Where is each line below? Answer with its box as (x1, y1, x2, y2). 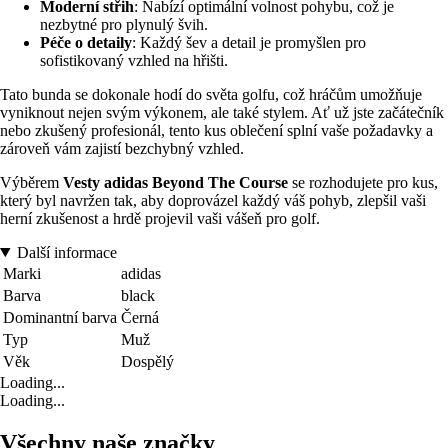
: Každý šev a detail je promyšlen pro (132, 33, 366, 51)
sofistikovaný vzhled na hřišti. (40, 51, 228, 69)
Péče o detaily (40, 33, 132, 51)
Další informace (16, 243, 117, 261)
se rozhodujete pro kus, (288, 173, 438, 191)
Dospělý (121, 352, 174, 370)
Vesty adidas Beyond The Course (63, 173, 288, 191)
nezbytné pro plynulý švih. (40, 15, 208, 33)
